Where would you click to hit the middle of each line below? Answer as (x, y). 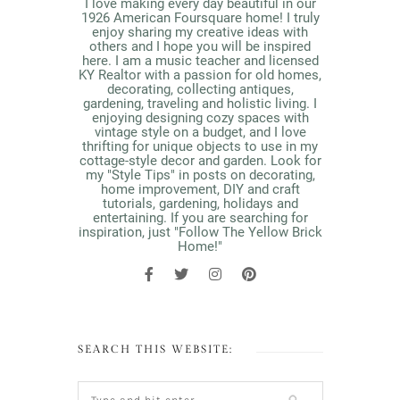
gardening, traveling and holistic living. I (200, 103)
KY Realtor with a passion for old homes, (200, 75)
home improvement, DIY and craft (200, 189)
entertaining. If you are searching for (200, 217)
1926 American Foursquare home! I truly (200, 17)
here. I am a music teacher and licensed (200, 60)
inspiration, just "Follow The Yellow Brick (200, 232)
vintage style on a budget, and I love (200, 132)
